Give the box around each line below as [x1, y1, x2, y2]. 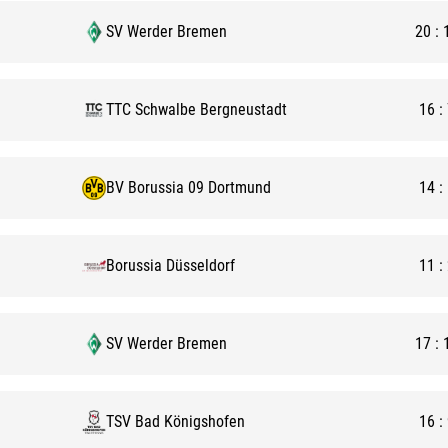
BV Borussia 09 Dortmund [106, 178, 271, 197]
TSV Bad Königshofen [106, 412, 245, 431]
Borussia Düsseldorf [106, 256, 235, 275]
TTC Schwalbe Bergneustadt [106, 100, 287, 119]
